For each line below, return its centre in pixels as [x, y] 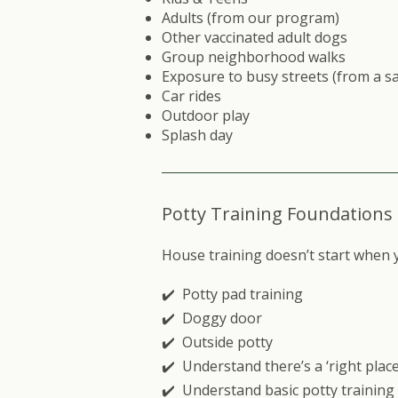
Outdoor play [206, 115]
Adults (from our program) [251, 18]
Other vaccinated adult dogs [256, 37]
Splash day [197, 135]
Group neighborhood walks [254, 57]
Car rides [191, 96]
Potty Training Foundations [277, 214]
